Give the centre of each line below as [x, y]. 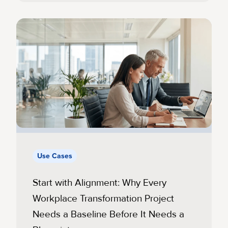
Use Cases [55, 156]
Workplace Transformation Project [103, 199]
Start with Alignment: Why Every [99, 183]
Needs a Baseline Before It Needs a [108, 215]
